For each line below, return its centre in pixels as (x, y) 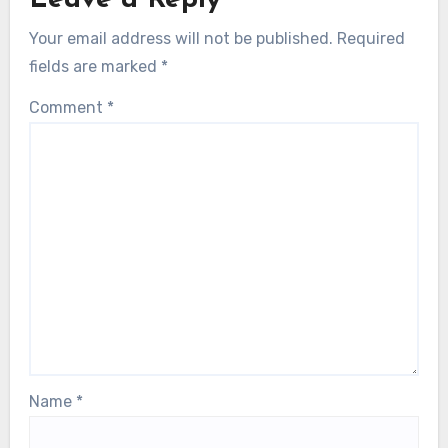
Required (370, 38)
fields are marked (94, 66)
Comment (67, 107)
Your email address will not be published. (180, 38)
